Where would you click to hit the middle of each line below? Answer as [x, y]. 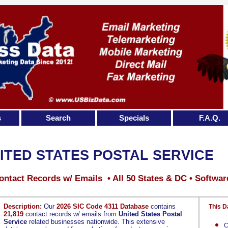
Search [58, 118]
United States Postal [150, 214]
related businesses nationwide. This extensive [96, 222]
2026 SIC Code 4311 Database [103, 206]
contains [162, 206]
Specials [134, 118]
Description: [23, 206]
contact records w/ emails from [71, 214]
